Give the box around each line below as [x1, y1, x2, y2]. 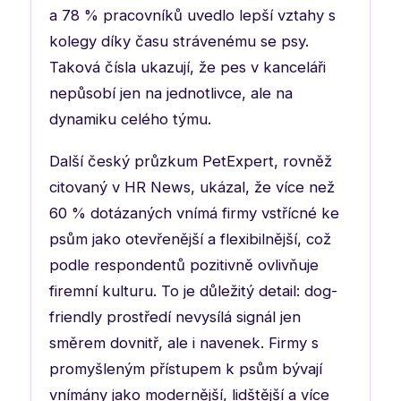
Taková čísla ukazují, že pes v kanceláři [49, 57, 326, 76]
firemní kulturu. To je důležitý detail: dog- [49, 281, 337, 300]
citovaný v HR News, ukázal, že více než [49, 177, 335, 196]
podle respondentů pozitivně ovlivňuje [49, 255, 319, 274]
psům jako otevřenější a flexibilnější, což [49, 229, 331, 248]
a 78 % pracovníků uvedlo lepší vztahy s [49, 5, 336, 24]
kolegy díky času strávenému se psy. [49, 31, 309, 50]
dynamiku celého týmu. [49, 109, 211, 128]
